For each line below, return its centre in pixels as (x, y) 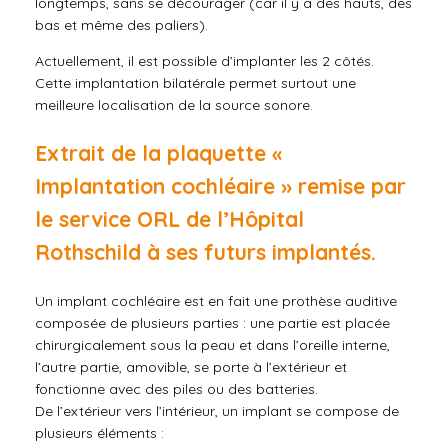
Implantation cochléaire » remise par (220, 186)
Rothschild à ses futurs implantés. (205, 252)
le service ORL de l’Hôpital (169, 219)
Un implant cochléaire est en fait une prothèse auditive (216, 301)
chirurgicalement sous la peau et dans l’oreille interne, (212, 345)
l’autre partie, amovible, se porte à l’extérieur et (191, 367)
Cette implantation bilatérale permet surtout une (195, 83)
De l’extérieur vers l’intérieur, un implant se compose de (217, 411)
